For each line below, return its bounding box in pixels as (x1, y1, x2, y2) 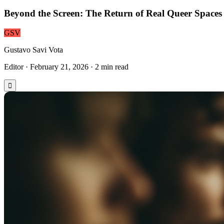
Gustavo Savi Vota (4, 45, 63, 54)
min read (99, 62, 128, 71)
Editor (4, 62, 23, 71)
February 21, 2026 (30, 62, 88, 71)
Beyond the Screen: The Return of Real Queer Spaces (4, 7, 222, 18)
